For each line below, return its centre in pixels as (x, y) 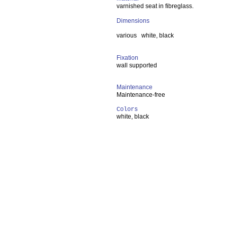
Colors (127, 109)
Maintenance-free (141, 95)
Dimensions (133, 21)
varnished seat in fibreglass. (155, 6)
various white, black (146, 35)
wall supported (137, 65)
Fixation (127, 58)
